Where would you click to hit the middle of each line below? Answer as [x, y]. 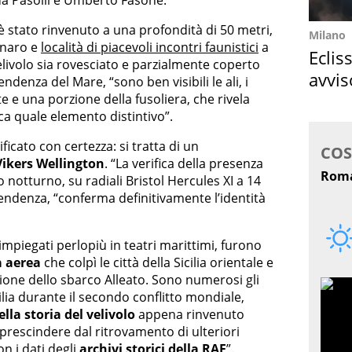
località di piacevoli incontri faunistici [150, 48]
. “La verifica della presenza [184, 164]
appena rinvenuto [190, 315]
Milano [327, 35]
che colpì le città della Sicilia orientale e [157, 263]
